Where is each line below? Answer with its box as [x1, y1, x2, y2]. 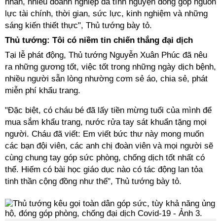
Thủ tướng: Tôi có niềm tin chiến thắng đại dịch [5, 36, 193, 45]
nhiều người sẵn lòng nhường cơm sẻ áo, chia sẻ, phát [5, 74, 208, 83]
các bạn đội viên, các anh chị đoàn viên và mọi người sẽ [5, 141, 213, 150]
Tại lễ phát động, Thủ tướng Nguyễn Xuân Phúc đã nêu [5, 50, 207, 60]
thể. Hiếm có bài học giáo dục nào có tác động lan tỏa [5, 165, 203, 174]
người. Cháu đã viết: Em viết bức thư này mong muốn [5, 129, 204, 139]
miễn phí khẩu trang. [5, 86, 80, 95]
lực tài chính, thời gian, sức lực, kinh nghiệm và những [5, 9, 208, 18]
